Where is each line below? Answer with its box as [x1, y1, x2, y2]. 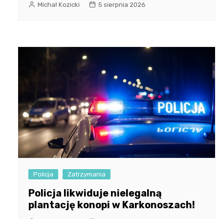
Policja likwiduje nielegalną [28, 187, 162, 199]
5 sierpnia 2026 [98, 1, 146, 9]
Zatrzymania [67, 171, 106, 178]
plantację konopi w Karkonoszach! [28, 199, 195, 211]
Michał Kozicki [38, 1, 80, 9]
